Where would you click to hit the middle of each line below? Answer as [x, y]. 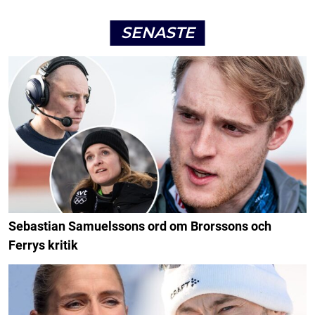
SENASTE [157, 32]
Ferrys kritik [43, 245]
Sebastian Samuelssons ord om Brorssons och [140, 226]
